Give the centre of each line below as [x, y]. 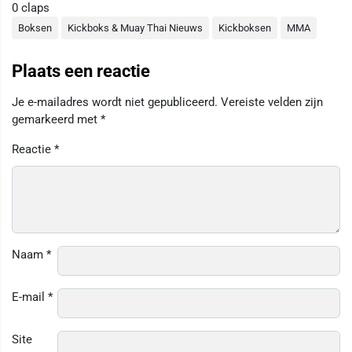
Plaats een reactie [81, 71]
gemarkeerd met [56, 120]
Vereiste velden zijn [272, 103]
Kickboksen [245, 28]
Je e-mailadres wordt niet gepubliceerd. [115, 103]
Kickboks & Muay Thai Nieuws [135, 28]
